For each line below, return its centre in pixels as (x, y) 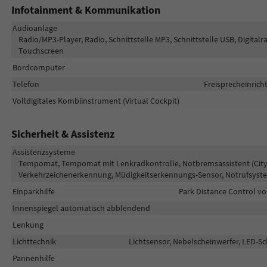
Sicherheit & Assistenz (63, 133)
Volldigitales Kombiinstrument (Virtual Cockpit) (96, 100)
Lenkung (28, 224)
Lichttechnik (34, 241)
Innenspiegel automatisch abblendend (81, 208)
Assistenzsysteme (44, 152)
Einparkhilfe (33, 191)
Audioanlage (35, 28)
